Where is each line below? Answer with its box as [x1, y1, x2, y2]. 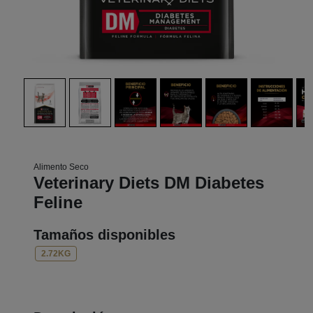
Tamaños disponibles [34, 227, 175, 242]
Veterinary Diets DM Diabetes [34, 173, 264, 192]
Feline [34, 193, 82, 212]
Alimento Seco [34, 162, 89, 172]
